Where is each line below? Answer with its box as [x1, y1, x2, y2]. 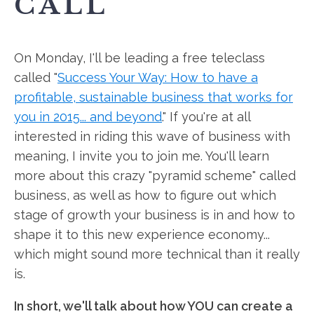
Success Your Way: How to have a [57, 70, 258, 85]
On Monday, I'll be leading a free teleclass [14, 50, 265, 65]
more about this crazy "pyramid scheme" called [14, 168, 296, 183]
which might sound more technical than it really [14, 247, 300, 261]
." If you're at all [162, 109, 250, 124]
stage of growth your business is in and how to [14, 207, 295, 222]
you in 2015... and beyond [14, 109, 162, 124]
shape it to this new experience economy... [14, 227, 270, 242]
